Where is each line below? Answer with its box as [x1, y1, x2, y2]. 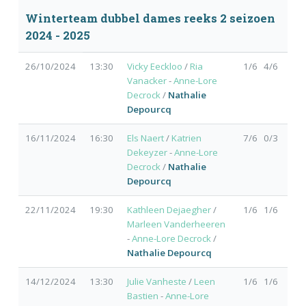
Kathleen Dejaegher [126, 203, 211, 216]
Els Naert [126, 131, 164, 144]
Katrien [171, 131, 201, 144]
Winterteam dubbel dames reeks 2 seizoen [25, 11, 275, 27]
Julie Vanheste [126, 275, 186, 288]
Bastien [126, 289, 158, 302]
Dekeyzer [126, 145, 167, 158]
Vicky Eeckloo [126, 59, 182, 72]
